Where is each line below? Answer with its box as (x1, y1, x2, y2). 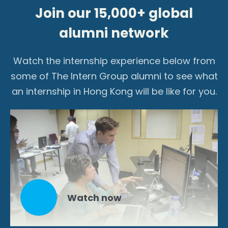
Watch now (67, 191, 122, 204)
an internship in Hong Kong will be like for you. (11, 84, 217, 98)
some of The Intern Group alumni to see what (10, 69, 218, 82)
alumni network (59, 23, 169, 42)
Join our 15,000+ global (35, 4, 193, 22)
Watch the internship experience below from (13, 54, 215, 67)
